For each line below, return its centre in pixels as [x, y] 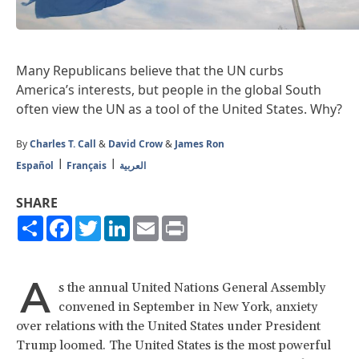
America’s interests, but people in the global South [169, 89]
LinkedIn [156, 222]
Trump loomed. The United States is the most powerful [173, 345]
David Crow [135, 143]
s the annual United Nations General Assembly [192, 287]
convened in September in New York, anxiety [188, 307]
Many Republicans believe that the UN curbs [150, 70]
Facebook [101, 222]
